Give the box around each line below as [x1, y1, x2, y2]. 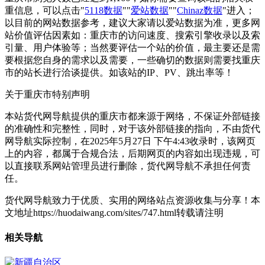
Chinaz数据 [177, 5, 222, 15]
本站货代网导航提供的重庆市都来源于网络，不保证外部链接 [5, 111, 260, 121]
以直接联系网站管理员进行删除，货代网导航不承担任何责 [5, 160, 251, 171]
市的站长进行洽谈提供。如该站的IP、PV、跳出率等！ [5, 67, 234, 77]
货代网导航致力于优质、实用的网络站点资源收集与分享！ [5, 195, 251, 205]
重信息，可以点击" [5, 5, 85, 15]
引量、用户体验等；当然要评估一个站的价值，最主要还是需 [5, 42, 260, 53]
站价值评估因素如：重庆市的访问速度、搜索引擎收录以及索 [5, 30, 260, 40]
